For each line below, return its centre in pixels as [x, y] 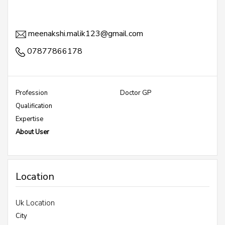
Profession [32, 93]
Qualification [34, 106]
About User [32, 132]
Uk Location [35, 203]
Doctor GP [136, 93]
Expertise [29, 119]
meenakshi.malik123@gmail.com [85, 34]
